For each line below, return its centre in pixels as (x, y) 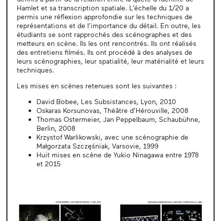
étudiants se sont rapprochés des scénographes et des (104, 35)
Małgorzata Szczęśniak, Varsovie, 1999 (97, 146)
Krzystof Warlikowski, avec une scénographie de (112, 137)
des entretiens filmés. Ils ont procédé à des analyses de (104, 52)
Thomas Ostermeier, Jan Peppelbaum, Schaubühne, (118, 119)
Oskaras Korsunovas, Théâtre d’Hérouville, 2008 (112, 110)
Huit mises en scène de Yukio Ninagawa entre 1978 (117, 155)
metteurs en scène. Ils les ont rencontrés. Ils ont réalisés (106, 43)
